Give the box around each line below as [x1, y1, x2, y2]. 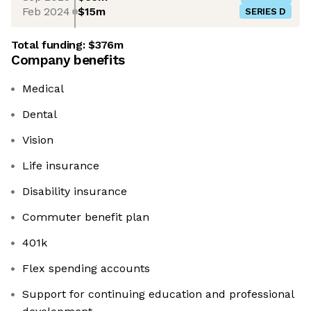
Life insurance [22, 159, 99, 173]
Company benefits [11, 52, 125, 69]
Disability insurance [22, 185, 127, 199]
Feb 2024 [22, 4, 70, 18]
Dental [22, 108, 57, 121]
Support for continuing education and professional [22, 287, 294, 301]
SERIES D [245, 6, 286, 17]
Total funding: [11, 38, 89, 52]
